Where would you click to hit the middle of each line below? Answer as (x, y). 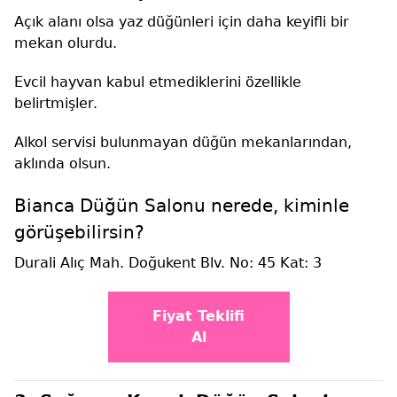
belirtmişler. (56, 104)
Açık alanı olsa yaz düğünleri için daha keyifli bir (182, 22)
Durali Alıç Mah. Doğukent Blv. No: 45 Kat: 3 (168, 263)
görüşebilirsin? (79, 233)
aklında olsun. (62, 164)
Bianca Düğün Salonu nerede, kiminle (182, 206)
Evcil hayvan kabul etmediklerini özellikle (158, 82)
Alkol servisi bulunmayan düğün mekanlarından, (183, 143)
